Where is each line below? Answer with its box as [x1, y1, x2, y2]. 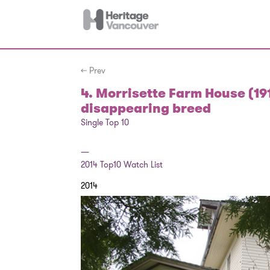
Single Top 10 [81, 117, 130, 128]
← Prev [81, 65, 106, 76]
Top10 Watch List [98, 159, 163, 170]
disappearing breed [81, 100, 212, 117]
